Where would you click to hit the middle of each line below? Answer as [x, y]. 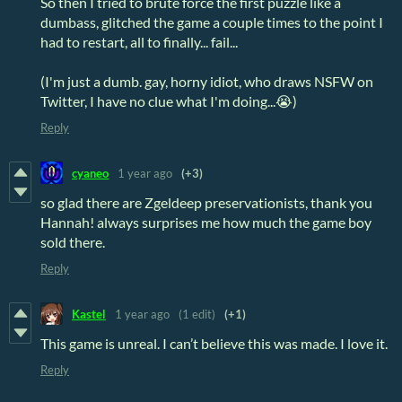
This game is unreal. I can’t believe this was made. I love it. [214, 344]
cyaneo [90, 173]
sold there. [73, 242]
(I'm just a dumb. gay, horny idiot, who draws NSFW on [207, 82]
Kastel [89, 314]
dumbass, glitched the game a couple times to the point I [212, 22]
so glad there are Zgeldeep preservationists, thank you [206, 203]
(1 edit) [197, 314]
